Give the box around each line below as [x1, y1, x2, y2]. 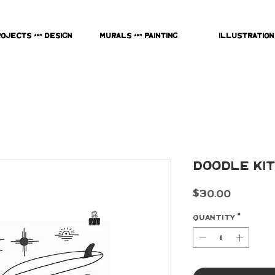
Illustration [218, 33, 274, 39]
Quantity [193, 214, 235, 221]
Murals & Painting [99, 33, 177, 39]
